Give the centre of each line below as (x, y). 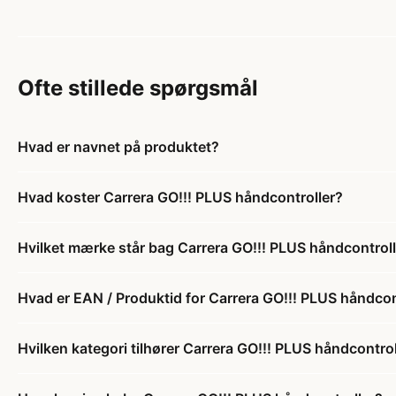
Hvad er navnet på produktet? (118, 147)
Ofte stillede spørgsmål (138, 88)
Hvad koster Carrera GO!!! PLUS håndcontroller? (180, 197)
